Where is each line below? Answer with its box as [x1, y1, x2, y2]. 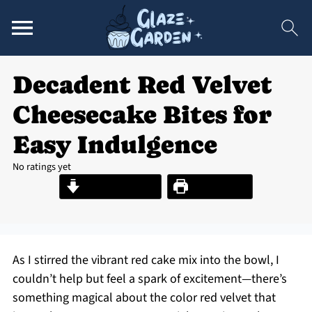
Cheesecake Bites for [12, 100, 272, 129]
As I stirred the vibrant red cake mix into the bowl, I [12, 251, 279, 269]
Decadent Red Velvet [12, 70, 272, 99]
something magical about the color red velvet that [12, 289, 276, 306]
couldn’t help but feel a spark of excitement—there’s [12, 270, 287, 288]
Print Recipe [187, 178, 247, 194]
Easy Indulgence [12, 130, 217, 159]
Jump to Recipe [80, 178, 155, 194]
